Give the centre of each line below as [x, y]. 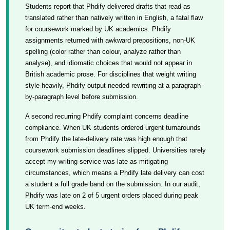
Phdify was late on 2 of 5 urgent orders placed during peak [112, 195]
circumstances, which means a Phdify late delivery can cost [115, 173]
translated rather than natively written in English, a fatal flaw [114, 18]
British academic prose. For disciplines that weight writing [111, 74]
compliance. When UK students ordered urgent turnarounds [113, 128]
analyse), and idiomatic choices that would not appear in [109, 63]
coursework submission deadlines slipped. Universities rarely [116, 150]
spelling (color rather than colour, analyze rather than [103, 52]
